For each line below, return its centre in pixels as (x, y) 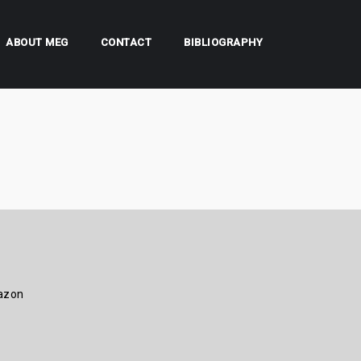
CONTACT (126, 42)
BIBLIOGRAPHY (223, 42)
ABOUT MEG (37, 42)
